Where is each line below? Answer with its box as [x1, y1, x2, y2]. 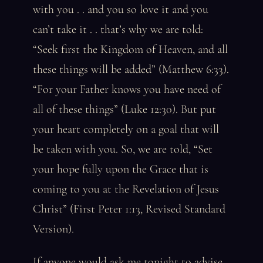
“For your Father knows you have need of [33, 82, 221, 96]
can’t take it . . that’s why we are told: [33, 22, 203, 36]
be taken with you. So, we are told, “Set [33, 142, 213, 156]
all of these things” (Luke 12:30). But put [33, 102, 216, 116]
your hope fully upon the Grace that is [33, 162, 208, 176]
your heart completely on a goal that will [33, 122, 219, 136]
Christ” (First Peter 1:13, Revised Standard [33, 202, 225, 216]
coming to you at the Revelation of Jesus [33, 182, 219, 196]
